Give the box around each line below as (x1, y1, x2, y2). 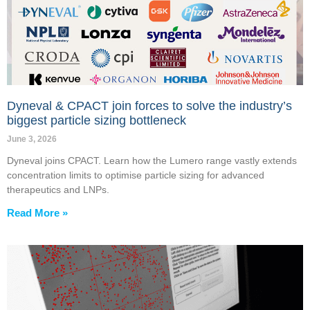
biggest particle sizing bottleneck (7, 113, 186, 128)
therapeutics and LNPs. (7, 184, 109, 196)
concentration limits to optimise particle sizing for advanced (7, 170, 264, 181)
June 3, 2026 (7, 134, 57, 145)
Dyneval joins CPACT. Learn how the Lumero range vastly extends (7, 155, 297, 167)
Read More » (7, 207, 68, 219)
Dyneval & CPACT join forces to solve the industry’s (7, 99, 292, 113)
